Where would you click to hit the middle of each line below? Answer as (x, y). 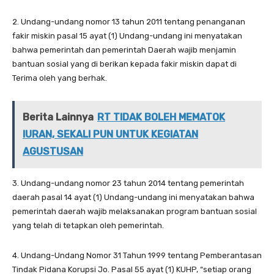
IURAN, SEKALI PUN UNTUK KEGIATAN (110, 134)
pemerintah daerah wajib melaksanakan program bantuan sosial (135, 211)
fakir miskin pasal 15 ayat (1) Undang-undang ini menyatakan (127, 35)
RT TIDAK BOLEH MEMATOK (161, 117)
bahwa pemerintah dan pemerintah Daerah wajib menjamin (124, 50)
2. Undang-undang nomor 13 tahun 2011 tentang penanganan (129, 21)
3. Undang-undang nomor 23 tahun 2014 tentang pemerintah (128, 183)
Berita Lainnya (58, 117)
